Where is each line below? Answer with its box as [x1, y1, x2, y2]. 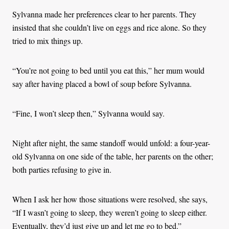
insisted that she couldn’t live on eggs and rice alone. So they [12, 21, 207, 33]
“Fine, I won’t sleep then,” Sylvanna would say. [12, 107, 165, 119]
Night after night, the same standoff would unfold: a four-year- [12, 137, 210, 148]
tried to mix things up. [12, 35, 83, 46]
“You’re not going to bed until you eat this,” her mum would [12, 64, 204, 76]
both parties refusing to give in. [12, 164, 114, 175]
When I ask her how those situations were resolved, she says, [12, 193, 208, 204]
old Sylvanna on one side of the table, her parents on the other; [12, 150, 213, 162]
